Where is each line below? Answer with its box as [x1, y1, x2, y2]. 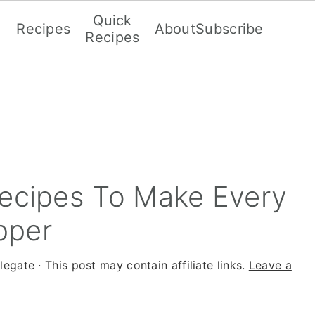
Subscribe [195, 20, 264, 37]
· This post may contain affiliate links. [34, 258, 249, 272]
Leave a [248, 258, 292, 272]
